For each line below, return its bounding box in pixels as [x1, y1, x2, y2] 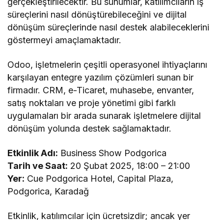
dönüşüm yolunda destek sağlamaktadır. [7, 123, 172, 134]
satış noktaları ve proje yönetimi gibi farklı [7, 97, 176, 108]
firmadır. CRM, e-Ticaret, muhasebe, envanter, [7, 84, 194, 95]
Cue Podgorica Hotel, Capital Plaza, [25, 173, 174, 184]
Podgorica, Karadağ [7, 186, 89, 196]
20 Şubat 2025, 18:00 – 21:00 [68, 160, 191, 171]
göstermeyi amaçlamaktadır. [7, 34, 122, 45]
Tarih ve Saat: [7, 160, 68, 171]
